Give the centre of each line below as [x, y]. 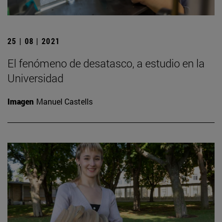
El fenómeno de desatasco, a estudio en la [106, 63]
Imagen [21, 102]
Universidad [35, 78]
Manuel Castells [64, 102]
